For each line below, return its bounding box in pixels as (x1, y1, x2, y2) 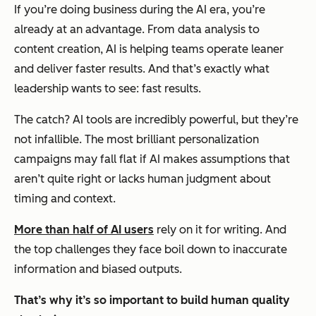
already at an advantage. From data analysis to (14, 23, 260, 37)
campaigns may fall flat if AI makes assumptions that (14, 152, 290, 166)
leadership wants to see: (14, 82, 142, 96)
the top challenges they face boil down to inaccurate (14, 243, 287, 257)
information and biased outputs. (14, 262, 182, 276)
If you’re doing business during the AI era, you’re (14, 3, 265, 17)
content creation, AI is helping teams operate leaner (14, 42, 284, 56)
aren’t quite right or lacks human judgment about (14, 172, 271, 186)
